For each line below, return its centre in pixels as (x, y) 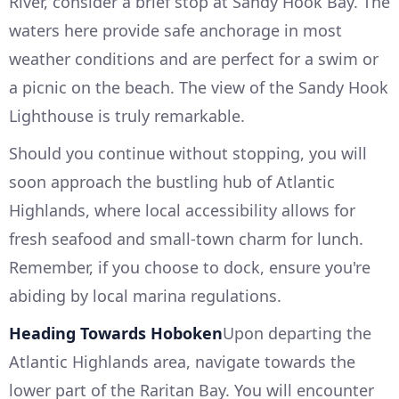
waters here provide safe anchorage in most (175, 30)
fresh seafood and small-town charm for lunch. (186, 239)
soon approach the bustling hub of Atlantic (172, 182)
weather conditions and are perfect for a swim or (194, 59)
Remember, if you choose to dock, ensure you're (190, 267)
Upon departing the (297, 333)
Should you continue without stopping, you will (188, 153)
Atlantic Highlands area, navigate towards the (182, 362)
